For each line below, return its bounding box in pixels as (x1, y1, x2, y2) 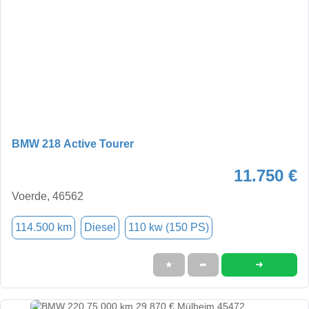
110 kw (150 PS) (128, 221, 209, 233)
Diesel (84, 221, 116, 233)
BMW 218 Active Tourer (12, 137, 134, 150)
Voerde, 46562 (12, 190, 83, 202)
